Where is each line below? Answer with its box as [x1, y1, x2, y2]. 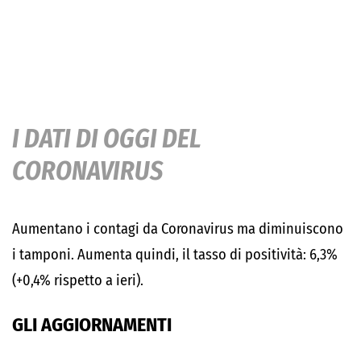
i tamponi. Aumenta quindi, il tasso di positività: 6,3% [12, 246, 338, 263]
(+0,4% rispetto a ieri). [12, 272, 143, 289]
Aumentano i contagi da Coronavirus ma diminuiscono [12, 220, 343, 238]
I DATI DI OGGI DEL [12, 123, 201, 154]
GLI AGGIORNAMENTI [12, 313, 172, 336]
